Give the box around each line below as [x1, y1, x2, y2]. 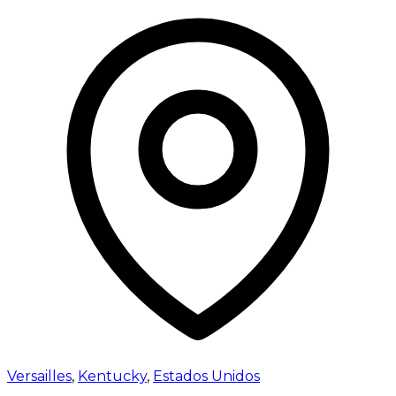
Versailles [7, 368, 72, 385]
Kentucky [78, 368, 147, 385]
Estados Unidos [153, 368, 260, 385]
